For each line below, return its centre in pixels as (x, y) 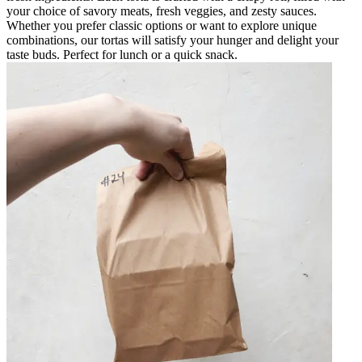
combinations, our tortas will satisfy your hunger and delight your (173, 40)
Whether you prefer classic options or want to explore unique (162, 25)
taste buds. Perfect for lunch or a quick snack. (122, 54)
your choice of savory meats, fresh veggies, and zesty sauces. (162, 11)
